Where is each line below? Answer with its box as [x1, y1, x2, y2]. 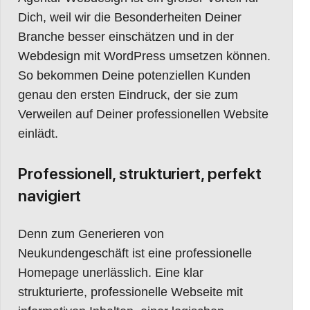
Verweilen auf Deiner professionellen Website [18, 107, 268, 121]
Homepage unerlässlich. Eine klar [18, 265, 203, 280]
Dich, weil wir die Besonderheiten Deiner [18, 10, 241, 24]
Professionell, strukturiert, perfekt [18, 163, 262, 183]
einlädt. [18, 126, 58, 140]
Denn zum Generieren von [18, 226, 164, 241]
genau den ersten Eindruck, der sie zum [18, 87, 238, 102]
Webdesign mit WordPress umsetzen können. [18, 48, 271, 63]
